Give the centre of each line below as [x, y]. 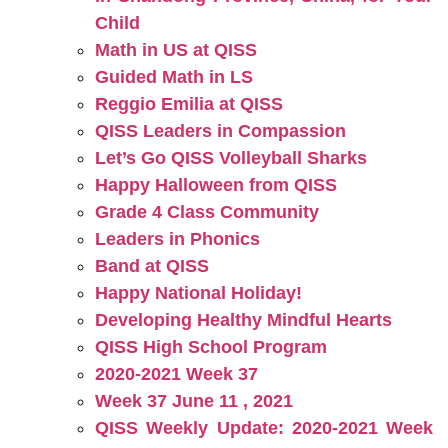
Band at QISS [152, 266]
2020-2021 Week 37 [176, 374]
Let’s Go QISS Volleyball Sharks [231, 158]
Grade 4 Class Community [207, 212]
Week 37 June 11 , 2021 [194, 401]
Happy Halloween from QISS [216, 185]
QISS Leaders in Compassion [220, 131]
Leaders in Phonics [177, 239]
